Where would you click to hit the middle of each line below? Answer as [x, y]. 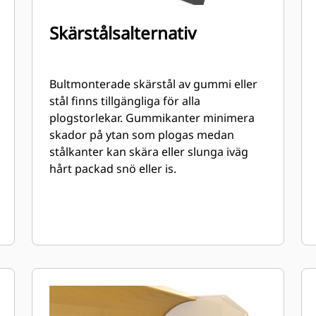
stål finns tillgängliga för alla [125, 101]
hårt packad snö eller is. [113, 169]
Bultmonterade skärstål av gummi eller [154, 84]
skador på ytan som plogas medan [142, 135]
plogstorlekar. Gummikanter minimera [152, 118]
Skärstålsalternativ [123, 33]
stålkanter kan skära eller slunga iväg [149, 152]
